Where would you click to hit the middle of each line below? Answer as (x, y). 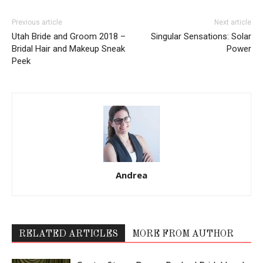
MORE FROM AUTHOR (183, 234)
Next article (233, 22)
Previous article (37, 22)
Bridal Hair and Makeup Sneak (68, 48)
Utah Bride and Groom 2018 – (69, 36)
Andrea (131, 175)
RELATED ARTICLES (68, 234)
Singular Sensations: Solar (201, 36)
